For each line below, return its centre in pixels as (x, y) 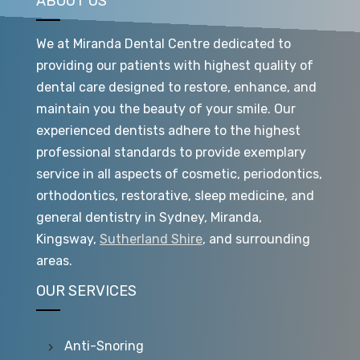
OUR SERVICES (86, 290)
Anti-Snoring (104, 346)
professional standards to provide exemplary (171, 152)
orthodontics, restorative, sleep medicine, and (175, 195)
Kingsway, (68, 239)
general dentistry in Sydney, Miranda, (149, 217)
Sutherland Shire (151, 239)
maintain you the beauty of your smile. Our (166, 108)
